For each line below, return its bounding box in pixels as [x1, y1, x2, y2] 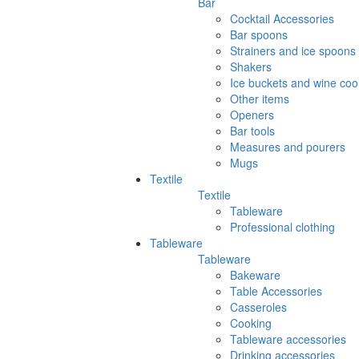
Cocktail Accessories [230, 10, 334, 27]
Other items [230, 91, 289, 107]
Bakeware [230, 267, 280, 284]
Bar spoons [230, 26, 288, 43]
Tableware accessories [230, 331, 346, 348]
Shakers [230, 58, 272, 75]
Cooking [230, 315, 272, 332]
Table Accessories [230, 283, 322, 300]
